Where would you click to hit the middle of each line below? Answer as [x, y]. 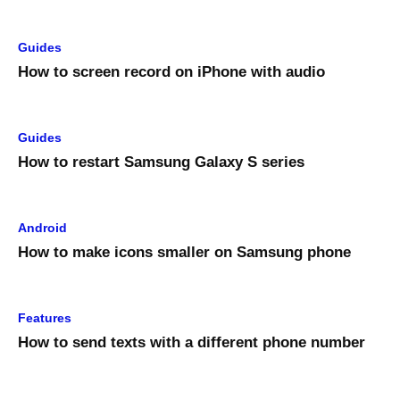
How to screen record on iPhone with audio [171, 72]
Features [45, 318]
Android [42, 228]
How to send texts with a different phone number [192, 343]
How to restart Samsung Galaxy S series [161, 162]
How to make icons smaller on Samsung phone [184, 253]
